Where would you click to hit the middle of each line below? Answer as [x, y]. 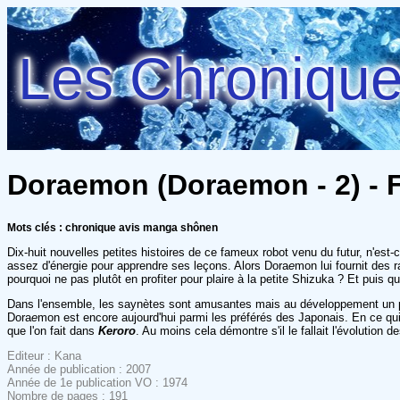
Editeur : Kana [44, 355]
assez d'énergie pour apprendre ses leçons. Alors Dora [148, 265]
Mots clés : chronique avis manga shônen [112, 227]
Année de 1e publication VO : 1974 [97, 382]
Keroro [117, 330]
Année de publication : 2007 [79, 369]
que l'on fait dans [53, 330]
